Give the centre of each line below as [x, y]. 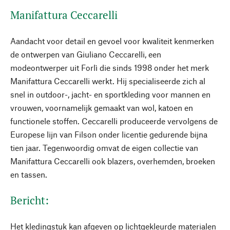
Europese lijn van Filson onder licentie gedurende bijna [109, 134]
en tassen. [29, 174]
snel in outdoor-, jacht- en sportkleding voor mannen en [110, 94]
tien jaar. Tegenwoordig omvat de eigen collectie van [104, 148]
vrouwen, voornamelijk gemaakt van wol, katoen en [102, 108]
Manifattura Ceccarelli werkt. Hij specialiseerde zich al [108, 81]
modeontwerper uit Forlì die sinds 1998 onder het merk [110, 68]
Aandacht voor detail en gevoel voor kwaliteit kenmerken [112, 41]
